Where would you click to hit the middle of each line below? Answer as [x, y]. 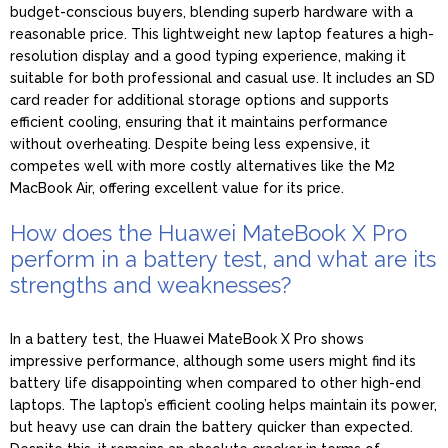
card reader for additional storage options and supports [199, 99]
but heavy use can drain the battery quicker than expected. [211, 426]
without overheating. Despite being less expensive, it [190, 143]
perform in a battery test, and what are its [223, 258]
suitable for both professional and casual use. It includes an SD [222, 77]
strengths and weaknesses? [150, 284]
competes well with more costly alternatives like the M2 [202, 165]
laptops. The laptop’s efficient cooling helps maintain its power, [223, 404]
